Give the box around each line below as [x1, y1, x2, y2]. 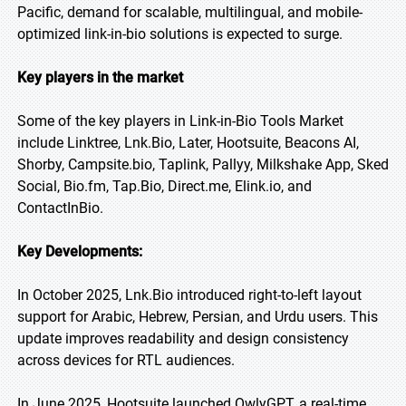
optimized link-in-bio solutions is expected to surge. [17, 25, 343, 43]
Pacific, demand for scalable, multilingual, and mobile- [17, 4, 362, 21]
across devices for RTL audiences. [17, 352, 235, 369]
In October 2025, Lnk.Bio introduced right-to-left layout [17, 286, 362, 304]
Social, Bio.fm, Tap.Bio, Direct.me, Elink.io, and [17, 178, 312, 195]
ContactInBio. [17, 199, 103, 217]
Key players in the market [17, 69, 183, 86]
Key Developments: [17, 243, 142, 260]
